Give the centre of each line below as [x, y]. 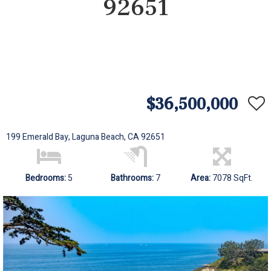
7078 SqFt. [233, 178]
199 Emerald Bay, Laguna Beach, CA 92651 [86, 137]
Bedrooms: [47, 178]
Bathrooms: [132, 178]
